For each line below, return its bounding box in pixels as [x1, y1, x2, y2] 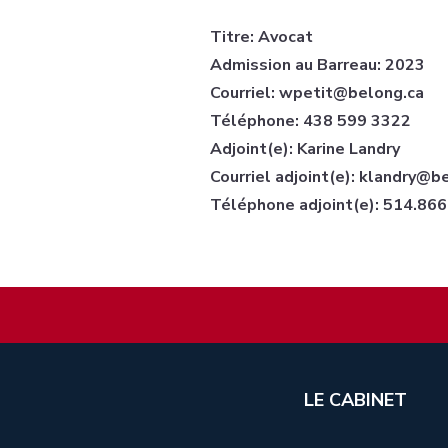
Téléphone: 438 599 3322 [209, 110, 411, 133]
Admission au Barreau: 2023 [209, 54, 425, 77]
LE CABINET [304, 387, 408, 412]
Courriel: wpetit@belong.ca [209, 82, 424, 105]
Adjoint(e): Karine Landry [209, 138, 400, 161]
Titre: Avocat [209, 26, 313, 49]
